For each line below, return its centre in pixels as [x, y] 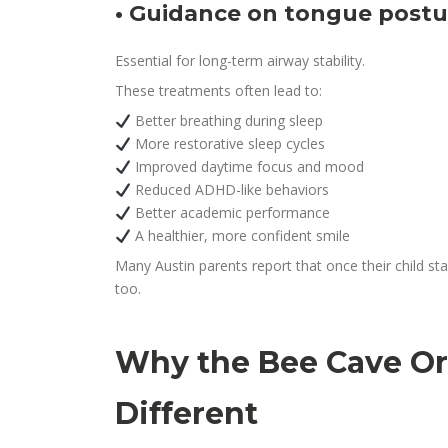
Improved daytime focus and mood [248, 167]
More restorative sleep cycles [228, 144]
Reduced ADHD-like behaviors [230, 190]
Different [187, 414]
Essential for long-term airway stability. [240, 61]
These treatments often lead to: [219, 91]
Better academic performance [231, 213]
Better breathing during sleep [227, 121]
